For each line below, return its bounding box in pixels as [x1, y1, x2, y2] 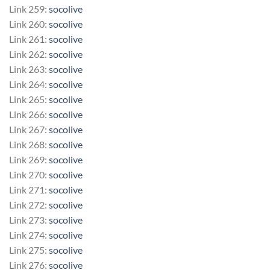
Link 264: [9, 78, 49, 90]
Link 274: [9, 228, 49, 240]
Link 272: [9, 198, 49, 210]
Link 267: [9, 123, 49, 135]
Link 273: [9, 213, 49, 225]
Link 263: [9, 63, 49, 75]
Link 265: [9, 93, 49, 105]
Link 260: [9, 17, 49, 30]
